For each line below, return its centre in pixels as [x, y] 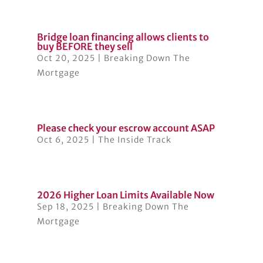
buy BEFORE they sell [85, 47]
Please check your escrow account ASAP [126, 128]
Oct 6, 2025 [63, 140]
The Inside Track [134, 140]
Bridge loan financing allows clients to [123, 37]
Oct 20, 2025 [66, 58]
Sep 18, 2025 [65, 207]
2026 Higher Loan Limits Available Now [125, 195]
